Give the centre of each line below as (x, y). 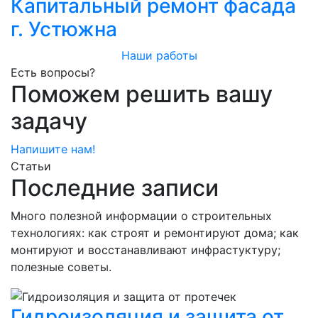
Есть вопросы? (53, 73)
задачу (49, 121)
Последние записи (115, 188)
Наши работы (159, 56)
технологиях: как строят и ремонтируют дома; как (155, 233)
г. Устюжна (64, 29)
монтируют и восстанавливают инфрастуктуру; (146, 250)
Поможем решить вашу (142, 94)
